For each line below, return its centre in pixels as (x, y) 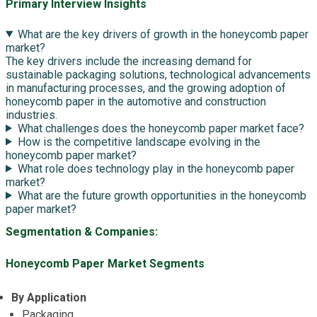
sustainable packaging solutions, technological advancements (158, 74)
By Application (49, 297)
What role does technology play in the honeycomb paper (156, 168)
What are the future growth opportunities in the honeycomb (162, 195)
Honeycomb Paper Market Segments (105, 263)
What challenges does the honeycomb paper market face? (161, 128)
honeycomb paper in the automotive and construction (136, 101)
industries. (31, 115)
